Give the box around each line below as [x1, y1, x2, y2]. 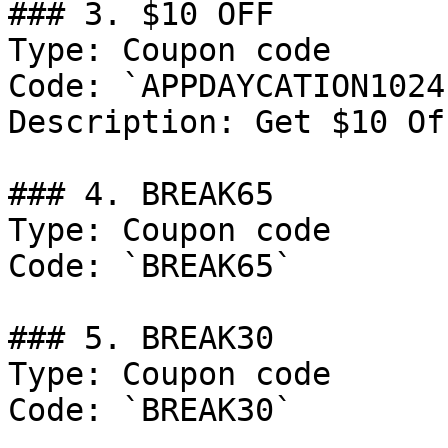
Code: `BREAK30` [8, 392, 293, 428]
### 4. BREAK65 [8, 176, 274, 212]
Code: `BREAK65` [8, 248, 293, 284]
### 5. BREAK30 [8, 320, 274, 356]
